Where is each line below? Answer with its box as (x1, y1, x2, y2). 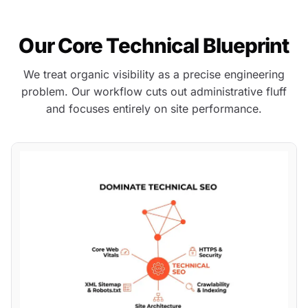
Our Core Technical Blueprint (19, 33, 289, 58)
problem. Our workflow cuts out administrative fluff (21, 85, 287, 98)
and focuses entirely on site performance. (46, 102, 262, 115)
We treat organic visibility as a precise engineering (23, 67, 285, 81)
